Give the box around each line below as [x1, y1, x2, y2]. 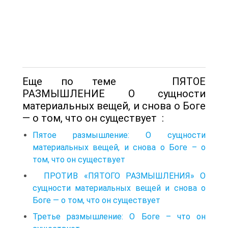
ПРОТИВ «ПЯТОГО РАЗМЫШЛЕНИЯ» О [33, 170, 206, 181]
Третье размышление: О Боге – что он [33, 211, 206, 221]
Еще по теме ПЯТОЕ [22, 75, 206, 88]
